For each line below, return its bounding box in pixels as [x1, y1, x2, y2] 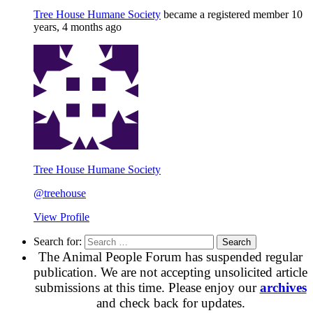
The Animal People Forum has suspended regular [38, 249, 303, 264]
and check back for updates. [96, 295, 245, 310]
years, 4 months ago [34, 20, 122, 33]
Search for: [34, 235, 82, 247]
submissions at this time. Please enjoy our [34, 279, 260, 295]
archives [259, 279, 307, 295]
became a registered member [161, 8, 291, 20]
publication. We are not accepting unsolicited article [34, 264, 307, 279]
